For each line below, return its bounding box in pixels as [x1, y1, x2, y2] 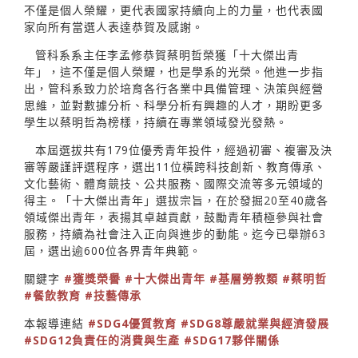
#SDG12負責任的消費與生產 [24, 332, 180, 348]
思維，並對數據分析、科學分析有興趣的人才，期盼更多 [24, 97, 324, 113]
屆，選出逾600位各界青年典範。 [24, 242, 201, 258]
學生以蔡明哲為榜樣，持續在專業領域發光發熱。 [24, 113, 288, 129]
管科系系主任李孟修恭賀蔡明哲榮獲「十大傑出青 [35, 46, 299, 62]
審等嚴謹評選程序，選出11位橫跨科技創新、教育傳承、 [24, 158, 326, 174]
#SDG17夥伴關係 [184, 332, 280, 348]
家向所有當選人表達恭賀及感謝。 [24, 18, 204, 34]
